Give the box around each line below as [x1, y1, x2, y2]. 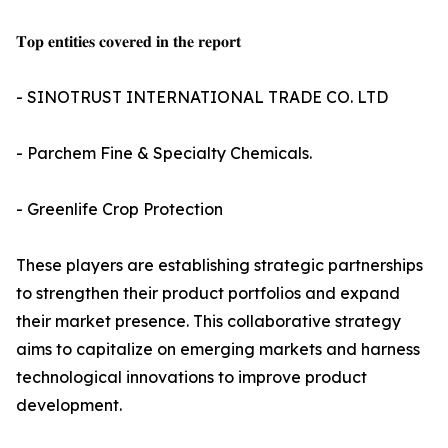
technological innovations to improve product [16, 367, 367, 388]
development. [16, 395, 122, 416]
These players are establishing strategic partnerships [16, 255, 423, 276]
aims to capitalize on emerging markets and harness [16, 339, 420, 360]
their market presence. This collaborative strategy [16, 311, 401, 332]
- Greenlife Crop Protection [16, 199, 223, 220]
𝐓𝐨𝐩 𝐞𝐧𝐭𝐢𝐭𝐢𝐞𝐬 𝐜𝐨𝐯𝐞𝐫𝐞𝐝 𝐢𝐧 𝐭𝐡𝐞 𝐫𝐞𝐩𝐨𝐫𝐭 [16, 31, 241, 52]
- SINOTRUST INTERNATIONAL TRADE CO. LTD [16, 87, 388, 108]
